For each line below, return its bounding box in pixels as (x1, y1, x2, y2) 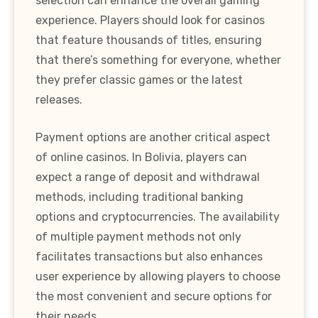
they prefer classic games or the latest (35, 72, 243, 87)
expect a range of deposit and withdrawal (35, 170, 260, 184)
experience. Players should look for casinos (35, 13, 265, 27)
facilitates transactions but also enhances (35, 249, 263, 263)
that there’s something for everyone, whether (35, 53, 281, 67)
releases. (35, 92, 82, 106)
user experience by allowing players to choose (35, 269, 280, 283)
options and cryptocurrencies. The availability (35, 209, 280, 224)
